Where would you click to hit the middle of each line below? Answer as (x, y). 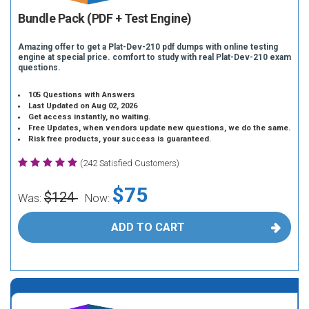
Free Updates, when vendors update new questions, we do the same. (160, 128)
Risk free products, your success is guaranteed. (120, 139)
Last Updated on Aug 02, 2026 (83, 106)
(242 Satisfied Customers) (130, 163)
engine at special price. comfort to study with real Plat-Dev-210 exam (154, 57)
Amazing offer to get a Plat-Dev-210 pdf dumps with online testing (148, 47)
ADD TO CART (148, 227)
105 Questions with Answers (82, 95)
